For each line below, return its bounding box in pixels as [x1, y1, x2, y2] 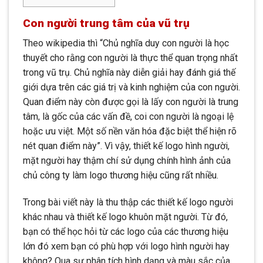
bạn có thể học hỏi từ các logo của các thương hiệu [23, 225, 228, 237]
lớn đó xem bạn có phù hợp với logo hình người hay [23, 240, 230, 252]
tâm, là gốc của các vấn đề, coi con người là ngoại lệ [23, 111, 234, 123]
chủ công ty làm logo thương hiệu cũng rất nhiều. [23, 170, 218, 181]
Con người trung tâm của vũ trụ [23, 16, 190, 30]
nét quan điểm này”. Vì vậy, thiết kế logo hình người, [23, 140, 230, 152]
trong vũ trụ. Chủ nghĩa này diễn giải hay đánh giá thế [23, 67, 235, 79]
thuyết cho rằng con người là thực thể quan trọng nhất [23, 52, 238, 64]
